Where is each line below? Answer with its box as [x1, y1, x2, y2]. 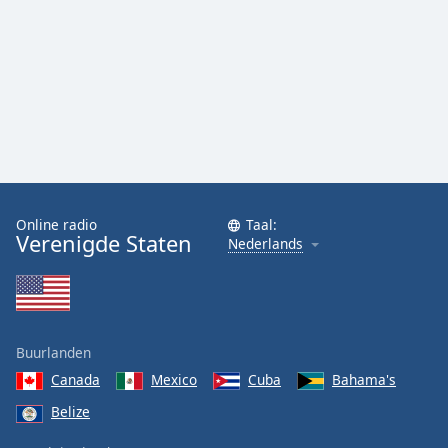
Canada [51, 370, 100, 389]
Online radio [16, 215, 97, 234]
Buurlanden [16, 343, 91, 362]
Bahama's [332, 370, 396, 389]
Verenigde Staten [16, 229, 192, 258]
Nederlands [228, 234, 303, 253]
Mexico [151, 370, 197, 389]
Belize [51, 402, 90, 422]
